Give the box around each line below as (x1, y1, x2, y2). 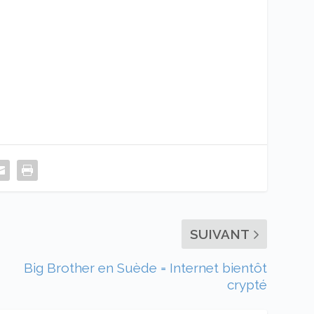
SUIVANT (189, 226, 250, 242)
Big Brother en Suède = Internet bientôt (23, 259, 267, 275)
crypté (226, 276, 267, 292)
